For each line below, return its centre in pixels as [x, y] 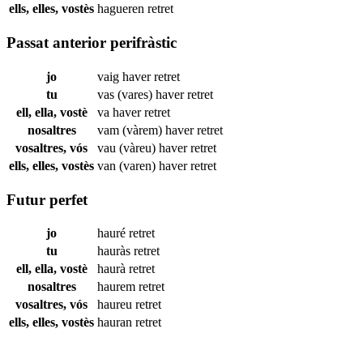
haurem [118, 287]
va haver [121, 112]
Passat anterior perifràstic [92, 43]
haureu [116, 305]
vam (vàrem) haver [147, 130]
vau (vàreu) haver [144, 147]
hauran [116, 322]
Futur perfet [47, 199]
